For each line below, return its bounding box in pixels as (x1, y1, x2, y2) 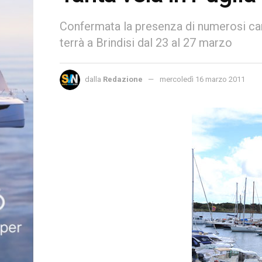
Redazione (103, 74, 143, 84)
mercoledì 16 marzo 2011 (160, 74, 245, 84)
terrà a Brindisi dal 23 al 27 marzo (60, 35, 232, 50)
